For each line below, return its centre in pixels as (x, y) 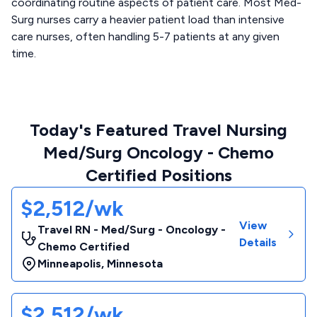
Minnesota (135, 264)
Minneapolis (69, 264)
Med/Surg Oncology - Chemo (158, 152)
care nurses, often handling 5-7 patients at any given (145, 36)
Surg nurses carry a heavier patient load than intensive (148, 19)
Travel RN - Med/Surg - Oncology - (132, 230)
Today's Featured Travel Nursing (158, 130)
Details (258, 242)
